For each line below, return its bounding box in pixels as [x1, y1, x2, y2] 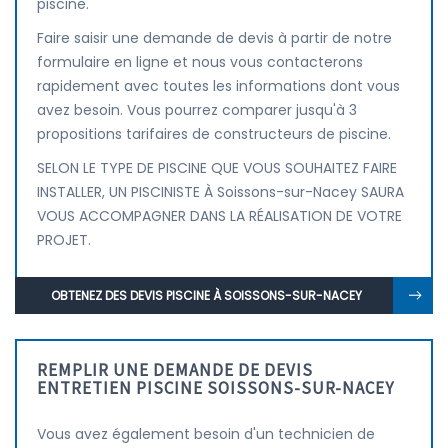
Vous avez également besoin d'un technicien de [37, 424, 375, 444]
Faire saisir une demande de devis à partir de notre [37, 28, 392, 48]
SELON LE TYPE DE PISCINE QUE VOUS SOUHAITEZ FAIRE [37, 158, 397, 178]
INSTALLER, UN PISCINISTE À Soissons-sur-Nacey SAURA [37, 182, 404, 202]
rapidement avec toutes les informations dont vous [37, 76, 400, 96]
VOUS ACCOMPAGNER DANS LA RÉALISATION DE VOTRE [37, 206, 402, 226]
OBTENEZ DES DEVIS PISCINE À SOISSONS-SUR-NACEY [51, 287, 362, 304]
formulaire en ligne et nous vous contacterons [37, 52, 363, 72]
